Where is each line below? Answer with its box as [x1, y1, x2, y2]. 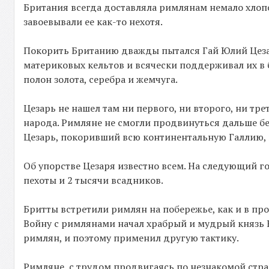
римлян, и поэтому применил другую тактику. [23, 231, 240, 244]
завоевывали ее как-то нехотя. [23, 15, 163, 28]
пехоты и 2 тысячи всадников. [23, 174, 164, 187]
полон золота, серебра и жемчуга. [23, 73, 178, 86]
